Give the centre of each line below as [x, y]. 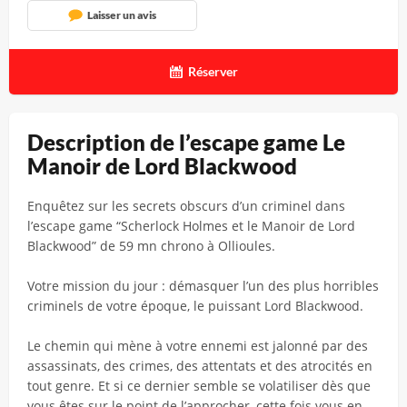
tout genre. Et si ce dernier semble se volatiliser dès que [199, 386]
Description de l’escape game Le [186, 142]
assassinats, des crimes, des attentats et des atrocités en [200, 366]
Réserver [213, 71]
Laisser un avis [121, 15]
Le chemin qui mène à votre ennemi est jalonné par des [198, 346]
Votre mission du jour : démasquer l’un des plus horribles [203, 286]
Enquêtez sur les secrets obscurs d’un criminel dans [186, 206]
